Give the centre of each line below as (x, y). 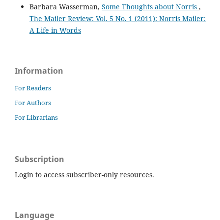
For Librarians (36, 117)
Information (39, 70)
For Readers (33, 88)
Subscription (40, 159)
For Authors (33, 102)
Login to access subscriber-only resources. (84, 174)
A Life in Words (55, 30)
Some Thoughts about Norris (150, 6)
